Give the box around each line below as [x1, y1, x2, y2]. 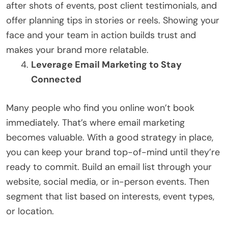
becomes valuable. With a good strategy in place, [6, 131, 213, 144]
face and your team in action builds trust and [6, 28, 196, 41]
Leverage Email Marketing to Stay [31, 58, 182, 71]
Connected [31, 73, 81, 85]
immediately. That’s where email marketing [6, 116, 185, 129]
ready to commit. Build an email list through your [6, 160, 212, 173]
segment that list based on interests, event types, [6, 190, 214, 203]
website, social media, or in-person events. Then [6, 175, 209, 188]
